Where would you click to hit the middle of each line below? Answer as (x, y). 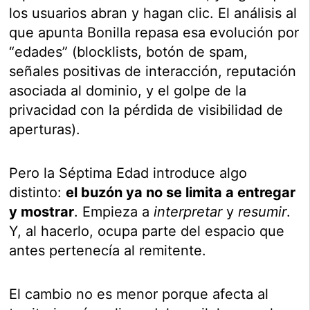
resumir (263, 212)
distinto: (38, 193)
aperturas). (45, 130)
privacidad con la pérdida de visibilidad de (146, 110)
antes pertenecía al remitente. (108, 251)
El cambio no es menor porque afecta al (139, 294)
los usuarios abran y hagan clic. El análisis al (153, 13)
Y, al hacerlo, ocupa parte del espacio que (147, 231)
